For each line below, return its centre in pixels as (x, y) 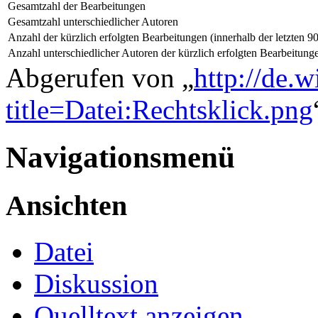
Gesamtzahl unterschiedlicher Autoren (93, 22)
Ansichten (66, 206)
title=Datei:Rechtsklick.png (159, 110)
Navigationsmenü (120, 158)
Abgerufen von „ (100, 78)
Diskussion (96, 283)
